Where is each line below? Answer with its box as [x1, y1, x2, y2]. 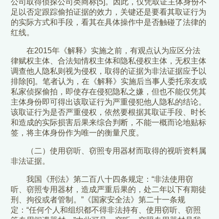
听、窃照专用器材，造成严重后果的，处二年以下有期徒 [11, 185, 207, 194]
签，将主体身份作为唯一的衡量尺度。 [11, 129, 144, 137]
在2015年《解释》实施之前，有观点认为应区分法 [26, 46, 201, 55]
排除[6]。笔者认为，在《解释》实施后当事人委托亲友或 [11, 77, 207, 86]
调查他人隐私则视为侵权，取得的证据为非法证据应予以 [11, 67, 207, 76]
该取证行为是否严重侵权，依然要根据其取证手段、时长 [11, 108, 207, 117]
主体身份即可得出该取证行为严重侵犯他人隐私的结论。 [11, 98, 207, 107]
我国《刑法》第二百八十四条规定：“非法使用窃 [26, 175, 194, 184]
